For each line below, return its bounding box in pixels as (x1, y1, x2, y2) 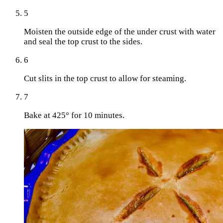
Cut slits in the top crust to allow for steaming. (24, 73, 186, 83)
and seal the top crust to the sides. (24, 36, 142, 46)
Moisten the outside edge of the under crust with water (24, 26, 216, 36)
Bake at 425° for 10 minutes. (24, 110, 124, 120)
